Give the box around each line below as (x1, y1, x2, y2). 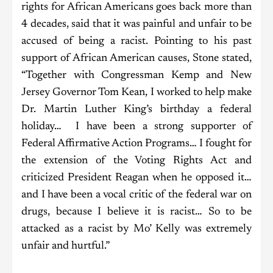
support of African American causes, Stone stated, (21, 53, 252, 65)
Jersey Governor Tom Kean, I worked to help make (21, 87, 252, 99)
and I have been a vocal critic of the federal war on (21, 190, 252, 201)
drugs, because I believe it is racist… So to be (21, 207, 252, 218)
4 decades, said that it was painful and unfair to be (21, 19, 252, 30)
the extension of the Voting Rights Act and (21, 155, 252, 167)
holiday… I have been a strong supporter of (21, 121, 252, 133)
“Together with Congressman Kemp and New (21, 70, 252, 82)
